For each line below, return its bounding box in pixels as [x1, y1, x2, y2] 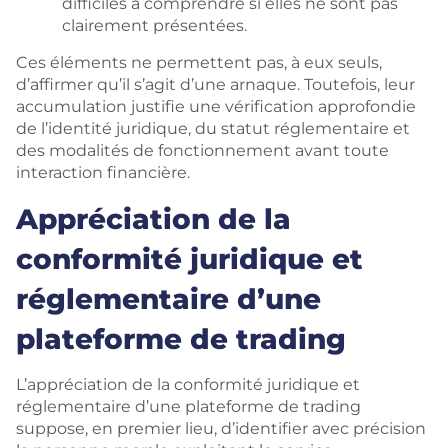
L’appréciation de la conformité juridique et [16, 375, 360, 394]
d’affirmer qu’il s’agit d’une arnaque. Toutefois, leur [16, 75, 415, 94]
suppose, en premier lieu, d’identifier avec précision [16, 419, 426, 438]
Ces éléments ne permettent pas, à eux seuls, [16, 53, 382, 72]
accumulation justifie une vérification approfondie [16, 97, 416, 116]
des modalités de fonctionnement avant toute [16, 141, 389, 160]
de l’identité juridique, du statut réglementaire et [16, 119, 410, 138]
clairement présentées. [62, 16, 247, 35]
